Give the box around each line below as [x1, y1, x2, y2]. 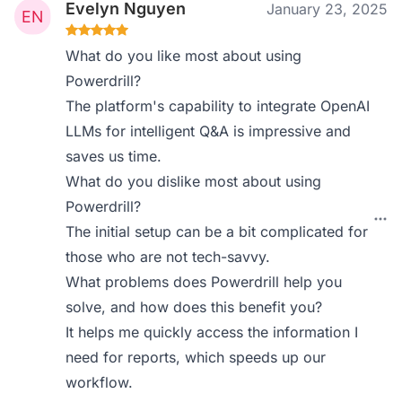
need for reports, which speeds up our [66, 348, 327, 366]
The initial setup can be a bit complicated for [66, 223, 369, 240]
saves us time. [66, 147, 162, 165]
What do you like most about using [66, 47, 302, 65]
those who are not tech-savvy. [66, 248, 271, 266]
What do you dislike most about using [66, 172, 322, 190]
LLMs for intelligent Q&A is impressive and [66, 122, 352, 140]
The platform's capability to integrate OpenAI [66, 97, 371, 115]
